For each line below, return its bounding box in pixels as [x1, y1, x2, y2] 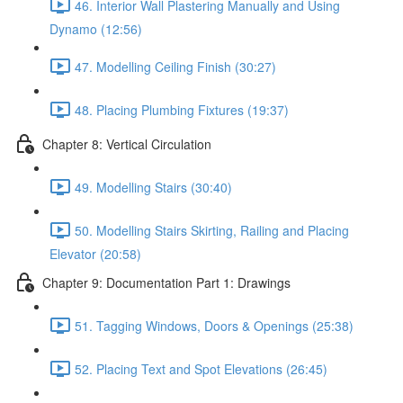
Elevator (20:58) [49, 245, 141, 263]
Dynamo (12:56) [49, 20, 142, 38]
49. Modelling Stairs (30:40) [75, 177, 232, 196]
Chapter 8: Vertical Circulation [42, 134, 211, 153]
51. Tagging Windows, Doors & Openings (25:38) [75, 316, 354, 335]
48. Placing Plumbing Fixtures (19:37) [75, 100, 289, 119]
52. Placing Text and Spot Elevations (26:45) [75, 359, 327, 378]
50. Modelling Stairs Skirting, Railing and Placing [75, 220, 349, 239]
